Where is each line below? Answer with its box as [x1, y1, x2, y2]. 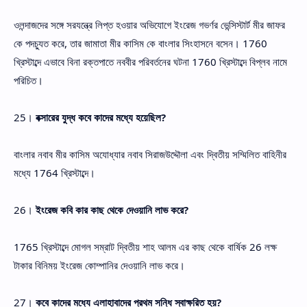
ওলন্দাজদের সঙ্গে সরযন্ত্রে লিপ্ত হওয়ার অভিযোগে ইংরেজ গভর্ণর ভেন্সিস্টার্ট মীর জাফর [14, 17, 285, 32]
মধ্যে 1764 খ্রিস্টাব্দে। [14, 165, 95, 180]
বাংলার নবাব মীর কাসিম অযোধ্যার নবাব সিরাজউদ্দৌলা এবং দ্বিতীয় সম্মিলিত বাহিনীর [14, 147, 286, 161]
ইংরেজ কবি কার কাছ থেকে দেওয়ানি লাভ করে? [36, 202, 188, 217]
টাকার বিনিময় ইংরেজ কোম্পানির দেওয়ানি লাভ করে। [14, 258, 185, 272]
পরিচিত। [14, 73, 43, 87]
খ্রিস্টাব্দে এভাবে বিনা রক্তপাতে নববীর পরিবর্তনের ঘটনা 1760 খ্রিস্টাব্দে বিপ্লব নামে [14, 54, 287, 69]
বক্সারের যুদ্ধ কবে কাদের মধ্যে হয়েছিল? [36, 110, 166, 124]
